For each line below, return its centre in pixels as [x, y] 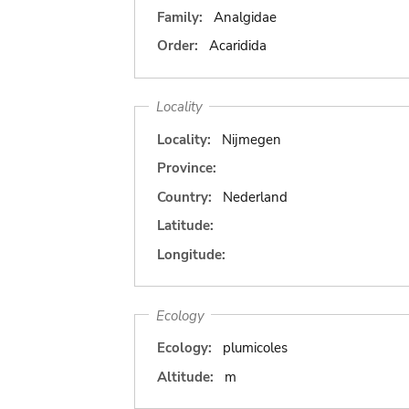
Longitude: [191, 254]
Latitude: [185, 225]
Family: [180, 17]
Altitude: [185, 377]
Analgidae [245, 17]
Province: [187, 168]
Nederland [255, 197]
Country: [184, 197]
